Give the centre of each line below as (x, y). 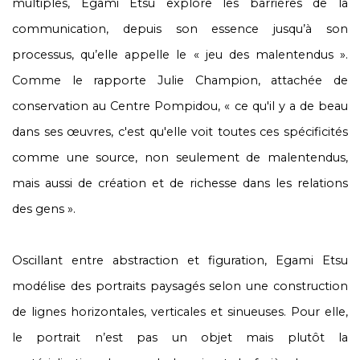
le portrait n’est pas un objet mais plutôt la (180, 337)
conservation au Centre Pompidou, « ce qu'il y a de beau (180, 106)
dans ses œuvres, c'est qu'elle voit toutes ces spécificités (180, 132)
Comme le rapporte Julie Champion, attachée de (180, 80)
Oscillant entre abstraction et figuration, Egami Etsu (180, 260)
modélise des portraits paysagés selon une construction (180, 286)
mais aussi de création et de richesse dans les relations (180, 183)
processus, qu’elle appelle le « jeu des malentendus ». (180, 55)
